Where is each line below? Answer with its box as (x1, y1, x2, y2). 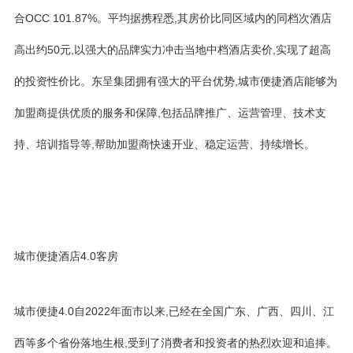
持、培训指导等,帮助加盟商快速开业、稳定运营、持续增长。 (14, 138, 315, 150)
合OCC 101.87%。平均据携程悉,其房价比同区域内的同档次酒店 (14, 12, 332, 24)
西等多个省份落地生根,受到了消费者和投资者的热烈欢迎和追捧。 (14, 336, 337, 349)
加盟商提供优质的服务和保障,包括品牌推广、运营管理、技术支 (14, 106, 326, 119)
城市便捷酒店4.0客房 (14, 250, 118, 262)
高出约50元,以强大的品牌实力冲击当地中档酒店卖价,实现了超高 (14, 43, 331, 56)
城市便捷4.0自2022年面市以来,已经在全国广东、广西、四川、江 (14, 305, 334, 318)
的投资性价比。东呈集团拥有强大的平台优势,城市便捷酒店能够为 (14, 75, 337, 87)
